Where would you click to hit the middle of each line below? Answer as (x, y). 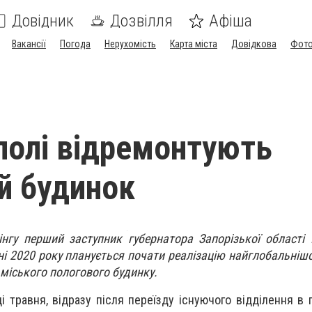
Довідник (43, 21)
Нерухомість (130, 44)
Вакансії (29, 44)
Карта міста (194, 44)
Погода (75, 44)
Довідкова (254, 44)
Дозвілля (141, 21)
